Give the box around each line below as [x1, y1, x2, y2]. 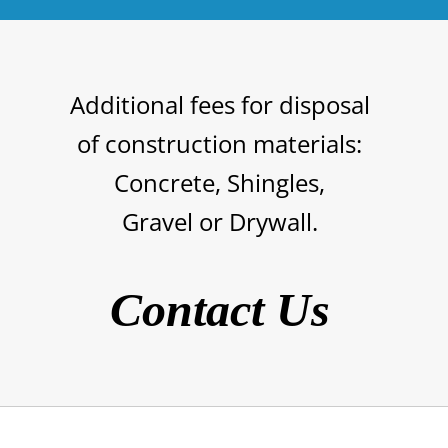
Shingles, [227, 166, 325, 199]
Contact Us [109, 283, 330, 336]
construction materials [105, 127, 356, 160]
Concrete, [114, 166, 227, 199]
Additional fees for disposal [69, 88, 370, 121]
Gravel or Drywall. [121, 205, 318, 238]
